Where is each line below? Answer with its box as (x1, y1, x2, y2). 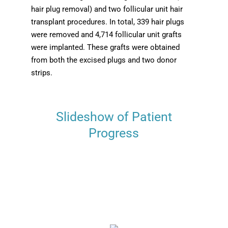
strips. (31, 68, 52, 77)
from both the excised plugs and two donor (31, 55, 177, 65)
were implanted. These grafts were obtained (31, 42, 180, 52)
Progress (89, 125, 139, 140)
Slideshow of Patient (55, 109, 172, 124)
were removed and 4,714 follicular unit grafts (31, 30, 182, 39)
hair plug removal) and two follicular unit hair (31, 4, 183, 14)
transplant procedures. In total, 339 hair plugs (31, 17, 184, 26)
